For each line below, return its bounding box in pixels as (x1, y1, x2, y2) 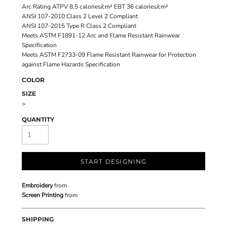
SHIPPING (22, 215, 54, 223)
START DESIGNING (80, 158, 147, 166)
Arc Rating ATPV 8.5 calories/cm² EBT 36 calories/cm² (22, 3, 168, 11)
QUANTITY (22, 116, 54, 123)
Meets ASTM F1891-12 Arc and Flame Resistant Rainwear (22, 31, 180, 40)
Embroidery (22, 181, 53, 190)
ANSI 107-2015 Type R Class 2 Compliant (22, 22, 136, 30)
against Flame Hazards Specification (22, 60, 120, 68)
